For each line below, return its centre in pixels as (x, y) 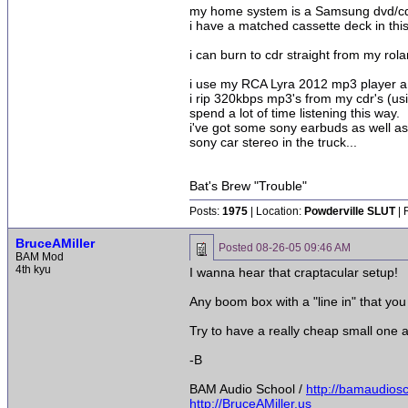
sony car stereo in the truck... (273, 142)
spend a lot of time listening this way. (295, 113)
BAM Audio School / (248, 389)
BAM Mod (40, 257)
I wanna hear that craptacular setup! (294, 272)
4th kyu (33, 270)
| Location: (276, 211)
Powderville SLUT (350, 211)
